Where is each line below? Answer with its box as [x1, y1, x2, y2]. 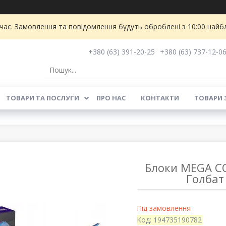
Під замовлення [136, 203, 191, 213]
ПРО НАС [96, 93, 126, 102]
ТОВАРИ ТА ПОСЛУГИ [6, 93, 79, 102]
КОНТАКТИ [140, 93, 179, 102]
